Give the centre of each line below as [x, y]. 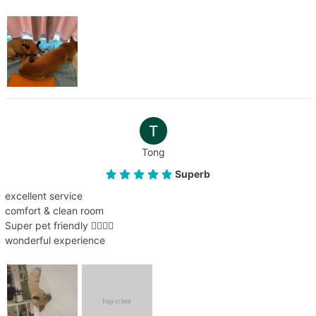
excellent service [43, 195]
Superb [193, 174]
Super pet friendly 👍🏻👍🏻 [59, 225]
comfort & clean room [54, 210]
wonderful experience [55, 240]
